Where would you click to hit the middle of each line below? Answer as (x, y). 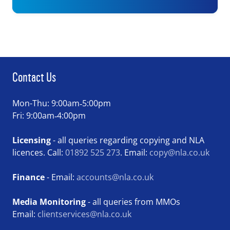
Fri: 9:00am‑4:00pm (49, 115)
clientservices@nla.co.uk (84, 214)
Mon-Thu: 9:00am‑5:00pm (62, 103)
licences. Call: (39, 152)
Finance (28, 177)
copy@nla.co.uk (179, 152)
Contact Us (34, 77)
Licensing (33, 140)
